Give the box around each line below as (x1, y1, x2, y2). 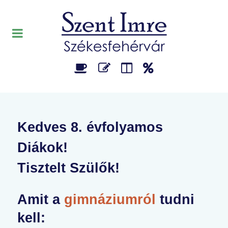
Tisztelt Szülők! (17, 160, 120, 176)
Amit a (17, 191, 64, 207)
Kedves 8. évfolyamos (17, 119, 163, 135)
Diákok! (17, 139, 68, 155)
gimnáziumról (64, 191, 156, 207)
